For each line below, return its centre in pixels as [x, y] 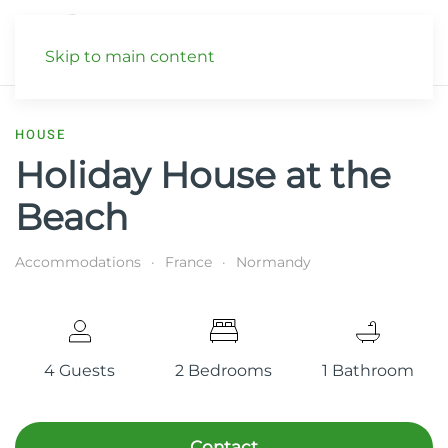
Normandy [273, 262]
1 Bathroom [368, 370]
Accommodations [78, 262]
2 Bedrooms [224, 370]
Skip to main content [130, 56]
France [188, 262]
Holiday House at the [203, 175]
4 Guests [80, 370]
